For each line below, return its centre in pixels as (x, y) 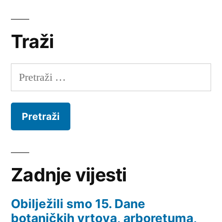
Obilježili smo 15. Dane (78, 204)
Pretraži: (29, 73)
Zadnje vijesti (69, 175)
